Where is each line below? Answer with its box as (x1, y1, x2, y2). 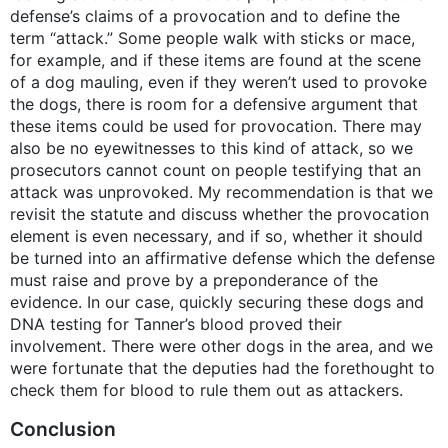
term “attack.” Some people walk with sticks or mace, (10, 28, 415, 49)
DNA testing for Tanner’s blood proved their (10, 314, 342, 335)
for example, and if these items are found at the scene (10, 50, 421, 71)
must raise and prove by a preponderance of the (10, 270, 378, 291)
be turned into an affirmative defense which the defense (10, 248, 435, 269)
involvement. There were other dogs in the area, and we (10, 336, 433, 357)
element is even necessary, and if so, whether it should (10, 226, 423, 247)
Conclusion (10, 417, 116, 442)
